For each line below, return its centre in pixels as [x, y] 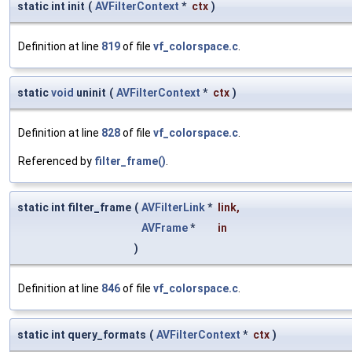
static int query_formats [82, 334]
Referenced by [56, 161]
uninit [90, 92]
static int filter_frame [74, 207]
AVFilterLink [173, 207]
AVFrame [165, 227]
